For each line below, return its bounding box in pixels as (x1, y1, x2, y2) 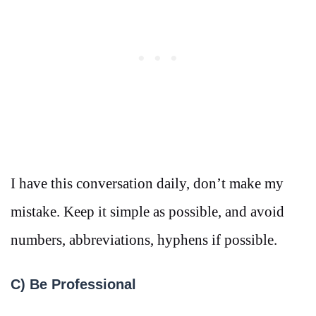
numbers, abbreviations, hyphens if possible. (11, 231, 277, 248)
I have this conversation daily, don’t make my (11, 174, 284, 192)
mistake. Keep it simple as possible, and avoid (11, 202, 284, 220)
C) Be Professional (11, 276, 136, 293)
